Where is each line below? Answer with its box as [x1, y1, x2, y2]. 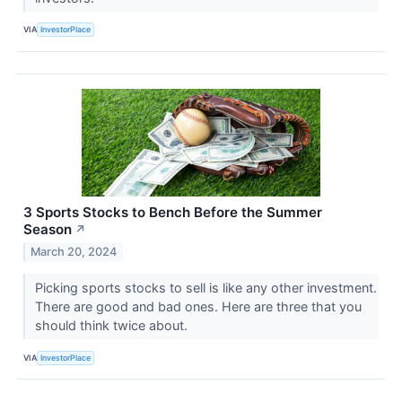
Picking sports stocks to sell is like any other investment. [34, 280, 377, 296]
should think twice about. [34, 318, 191, 334]
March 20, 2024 [31, 245, 118, 259]
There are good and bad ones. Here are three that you [34, 299, 362, 315]
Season [23, 220, 72, 238]
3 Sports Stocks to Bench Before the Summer [23, 203, 322, 221]
